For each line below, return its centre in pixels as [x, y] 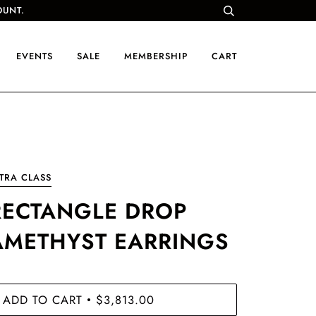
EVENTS [35, 56]
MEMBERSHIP [156, 56]
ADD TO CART [42, 299]
